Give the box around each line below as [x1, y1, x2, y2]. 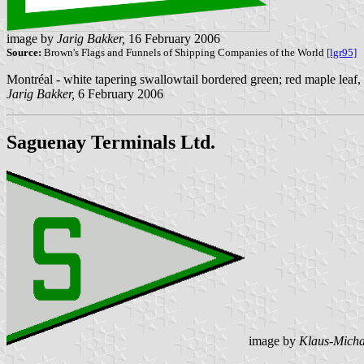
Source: [6, 45, 41, 58]
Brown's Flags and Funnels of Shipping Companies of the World [41, 45, 327, 58]
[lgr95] [327, 45, 357, 58]
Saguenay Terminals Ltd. [6, 132, 215, 154]
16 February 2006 [125, 31, 220, 45]
